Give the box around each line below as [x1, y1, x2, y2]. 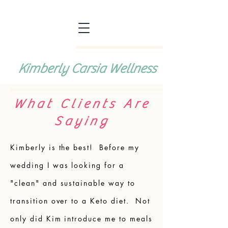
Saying [54, 114, 109, 129]
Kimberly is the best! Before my [10, 142, 139, 152]
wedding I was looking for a [10, 160, 124, 170]
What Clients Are [13, 97, 150, 111]
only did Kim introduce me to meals [10, 214, 153, 223]
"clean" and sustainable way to [10, 178, 135, 188]
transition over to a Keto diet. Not [10, 196, 150, 206]
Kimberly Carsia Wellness [17, 61, 156, 76]
